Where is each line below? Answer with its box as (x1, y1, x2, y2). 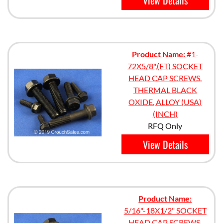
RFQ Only (148, 121, 183, 130)
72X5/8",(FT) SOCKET (127, 61, 203, 71)
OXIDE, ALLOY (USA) (128, 97, 202, 107)
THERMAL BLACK (133, 85, 197, 95)
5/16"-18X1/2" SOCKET (123, 206, 207, 215)
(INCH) (152, 109, 178, 118)
